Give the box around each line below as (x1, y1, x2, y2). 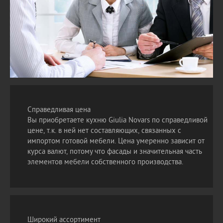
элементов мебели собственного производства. (27, 158, 183, 167)
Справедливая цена (27, 106, 91, 115)
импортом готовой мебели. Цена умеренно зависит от (27, 137, 205, 146)
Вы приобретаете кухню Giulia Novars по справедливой (27, 116, 208, 125)
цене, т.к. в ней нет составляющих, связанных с (27, 126, 181, 136)
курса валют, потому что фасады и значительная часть (27, 147, 202, 157)
